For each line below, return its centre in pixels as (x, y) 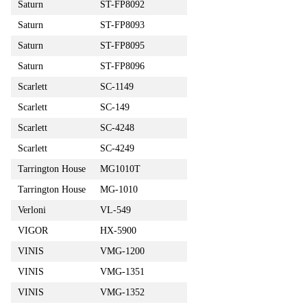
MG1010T (120, 169)
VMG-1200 (122, 251)
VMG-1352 (122, 292)
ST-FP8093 (122, 25)
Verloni (32, 210)
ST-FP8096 (122, 66)
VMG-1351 (122, 271)
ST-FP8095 (122, 45)
